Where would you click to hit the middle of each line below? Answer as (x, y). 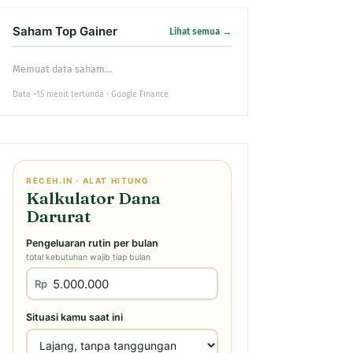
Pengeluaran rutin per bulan (92, 243)
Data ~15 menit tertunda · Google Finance (91, 94)
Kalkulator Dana (93, 198)
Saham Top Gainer (65, 31)
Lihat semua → (201, 31)
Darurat (58, 216)
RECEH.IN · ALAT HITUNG (88, 180)
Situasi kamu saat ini (74, 317)
